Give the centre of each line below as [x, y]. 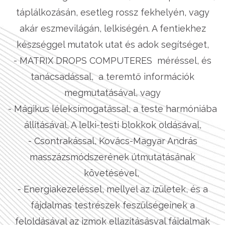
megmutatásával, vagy [113, 92]
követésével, [113, 173]
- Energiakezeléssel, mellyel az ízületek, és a [113, 189]
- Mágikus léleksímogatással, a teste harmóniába [113, 108]
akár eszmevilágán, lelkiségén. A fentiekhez [113, 28]
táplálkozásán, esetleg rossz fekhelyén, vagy [113, 12]
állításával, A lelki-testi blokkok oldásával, [113, 125]
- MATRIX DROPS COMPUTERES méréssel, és [113, 60]
